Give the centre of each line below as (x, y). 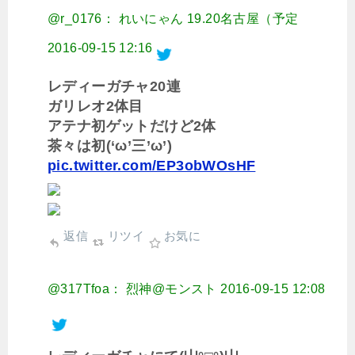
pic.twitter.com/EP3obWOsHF (152, 166)
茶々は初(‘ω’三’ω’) (110, 146)
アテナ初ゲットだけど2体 (132, 126)
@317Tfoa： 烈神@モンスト (132, 289)
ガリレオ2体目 (95, 107)
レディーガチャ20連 (114, 87)
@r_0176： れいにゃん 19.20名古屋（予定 (173, 19)
